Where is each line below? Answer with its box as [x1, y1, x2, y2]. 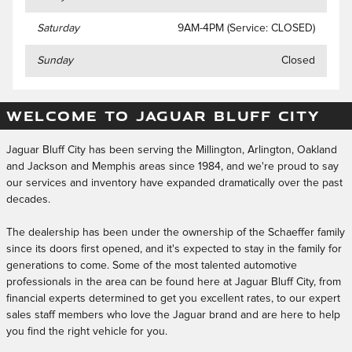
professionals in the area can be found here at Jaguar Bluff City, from [6, 276, 341, 288]
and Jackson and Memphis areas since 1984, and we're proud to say [6, 160, 339, 172]
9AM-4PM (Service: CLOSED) [178, 22, 315, 34]
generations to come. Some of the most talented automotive [6, 259, 297, 271]
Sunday [37, 54, 73, 66]
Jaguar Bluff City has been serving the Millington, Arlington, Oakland [6, 144, 337, 156]
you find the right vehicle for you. [6, 325, 167, 337]
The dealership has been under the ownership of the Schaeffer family [6, 226, 345, 238]
